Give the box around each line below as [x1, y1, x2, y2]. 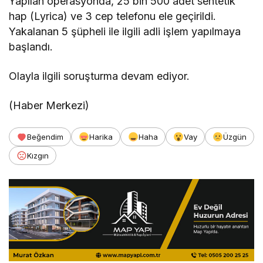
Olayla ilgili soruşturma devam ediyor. [9, 70, 190, 83]
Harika [89, 132, 113, 142]
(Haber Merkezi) [9, 99, 90, 112]
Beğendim [27, 132, 63, 142]
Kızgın [27, 151, 49, 161]
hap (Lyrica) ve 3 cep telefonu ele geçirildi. [9, 10, 217, 23]
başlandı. [9, 41, 53, 53]
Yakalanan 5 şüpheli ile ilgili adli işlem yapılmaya [9, 25, 241, 38]
